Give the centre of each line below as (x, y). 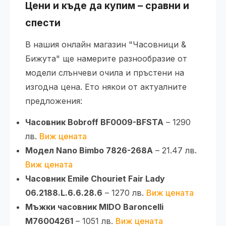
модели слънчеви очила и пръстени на (105, 72)
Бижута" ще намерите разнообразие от (106, 58)
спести (43, 22)
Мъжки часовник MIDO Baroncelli (94, 207)
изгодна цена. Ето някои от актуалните (106, 87)
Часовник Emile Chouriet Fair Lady (95, 178)
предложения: (54, 101)
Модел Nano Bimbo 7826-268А (89, 150)
